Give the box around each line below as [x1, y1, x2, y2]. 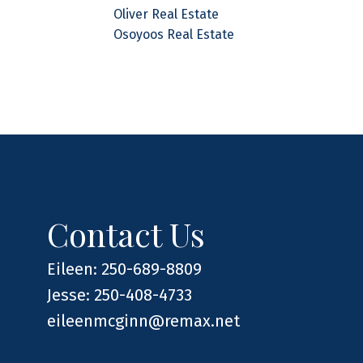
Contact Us [47, 211, 206, 255]
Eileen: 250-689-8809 [47, 258, 203, 279]
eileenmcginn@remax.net [47, 310, 241, 331]
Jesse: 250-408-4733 [47, 284, 193, 305]
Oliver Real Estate [113, 6, 220, 22]
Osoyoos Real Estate [113, 26, 235, 42]
